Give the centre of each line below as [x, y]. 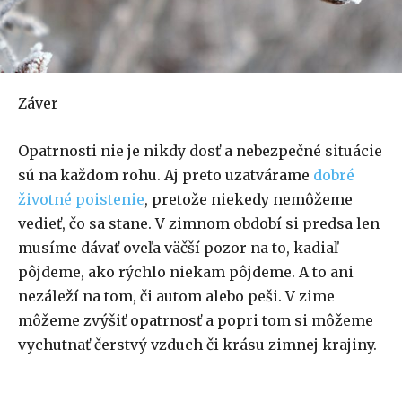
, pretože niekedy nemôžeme [249, 200]
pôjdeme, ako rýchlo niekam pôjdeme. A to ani [186, 272]
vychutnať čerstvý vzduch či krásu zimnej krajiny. [197, 345]
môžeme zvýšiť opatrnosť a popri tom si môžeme [196, 321]
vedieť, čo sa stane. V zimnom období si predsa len [199, 224]
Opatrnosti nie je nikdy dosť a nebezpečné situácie [200, 151]
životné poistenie [81, 200]
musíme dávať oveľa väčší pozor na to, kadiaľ [178, 248]
